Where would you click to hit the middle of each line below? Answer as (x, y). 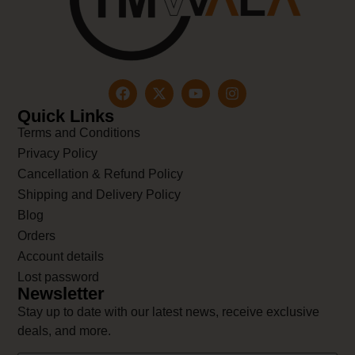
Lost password (59, 277)
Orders (37, 236)
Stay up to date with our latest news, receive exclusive (169, 312)
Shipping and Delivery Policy (99, 195)
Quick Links (66, 116)
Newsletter (61, 294)
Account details (61, 257)
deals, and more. (65, 331)
